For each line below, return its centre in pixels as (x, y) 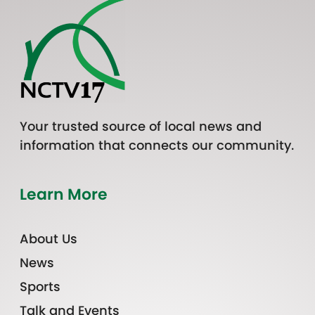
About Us (49, 239)
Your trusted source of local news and (141, 127)
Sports (40, 287)
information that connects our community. (157, 146)
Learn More (64, 195)
